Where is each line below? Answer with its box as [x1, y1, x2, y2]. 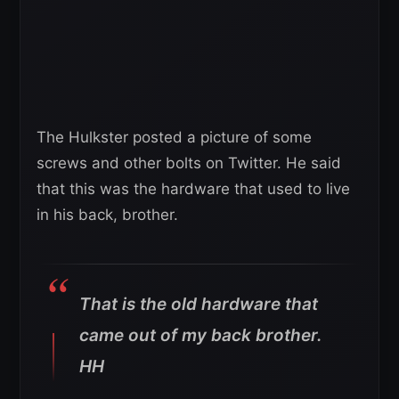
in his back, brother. [37, 206, 178, 224]
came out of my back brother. [79, 325, 322, 346]
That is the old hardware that [79, 294, 318, 315]
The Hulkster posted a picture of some [37, 128, 312, 147]
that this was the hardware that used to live [37, 180, 350, 199]
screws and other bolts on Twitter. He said [37, 154, 341, 173]
